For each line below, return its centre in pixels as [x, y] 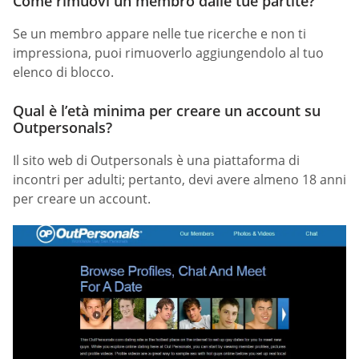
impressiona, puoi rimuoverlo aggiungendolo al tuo [168, 53]
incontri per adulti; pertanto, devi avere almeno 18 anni [179, 179]
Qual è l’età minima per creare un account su [167, 110]
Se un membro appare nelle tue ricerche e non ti [159, 34]
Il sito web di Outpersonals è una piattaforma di [156, 160]
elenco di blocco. [63, 73]
